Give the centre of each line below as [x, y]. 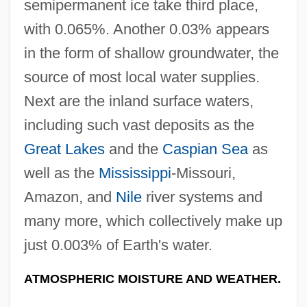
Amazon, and [70, 197]
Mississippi [135, 173]
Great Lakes [64, 149]
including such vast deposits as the [139, 125]
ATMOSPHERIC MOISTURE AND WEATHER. [152, 279]
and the [133, 149]
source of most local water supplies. [142, 77]
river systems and [202, 197]
